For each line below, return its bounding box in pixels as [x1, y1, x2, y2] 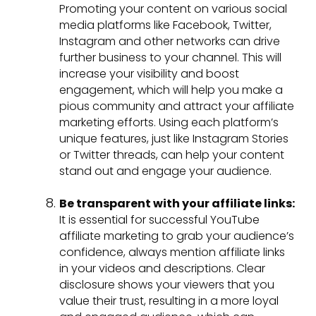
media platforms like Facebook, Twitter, [59, 17, 272, 34]
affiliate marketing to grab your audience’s [59, 228, 294, 245]
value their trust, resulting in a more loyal [59, 293, 279, 310]
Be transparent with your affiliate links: [59, 195, 295, 212]
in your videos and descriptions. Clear [59, 260, 265, 277]
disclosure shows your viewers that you [59, 276, 274, 293]
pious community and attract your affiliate [59, 98, 294, 115]
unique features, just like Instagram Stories [59, 130, 288, 147]
